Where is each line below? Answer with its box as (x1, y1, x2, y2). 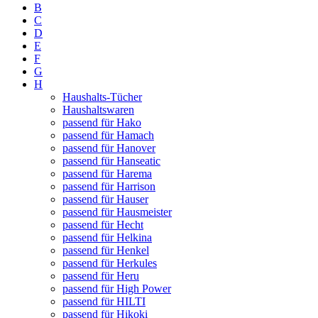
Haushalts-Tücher (62, 91, 142, 104)
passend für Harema (62, 168, 152, 180)
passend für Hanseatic (62, 155, 160, 168)
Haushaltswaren (62, 104, 134, 116)
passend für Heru (62, 270, 139, 283)
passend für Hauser (62, 193, 148, 206)
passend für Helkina (62, 231, 152, 244)
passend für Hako (62, 116, 141, 129)
